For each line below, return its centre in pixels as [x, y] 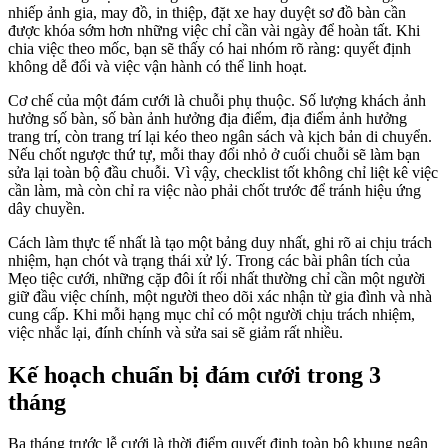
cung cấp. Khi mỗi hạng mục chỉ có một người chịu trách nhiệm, [211, 314]
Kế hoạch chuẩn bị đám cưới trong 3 [194, 374]
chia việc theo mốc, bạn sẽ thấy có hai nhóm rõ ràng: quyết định [209, 48]
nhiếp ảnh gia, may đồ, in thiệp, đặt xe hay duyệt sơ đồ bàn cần [207, 12]
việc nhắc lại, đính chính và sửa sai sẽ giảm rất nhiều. [175, 332]
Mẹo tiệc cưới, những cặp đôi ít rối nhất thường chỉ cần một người [216, 278]
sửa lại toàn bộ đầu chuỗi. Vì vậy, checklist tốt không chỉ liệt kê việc [223, 172]
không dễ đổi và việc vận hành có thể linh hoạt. [157, 66]
